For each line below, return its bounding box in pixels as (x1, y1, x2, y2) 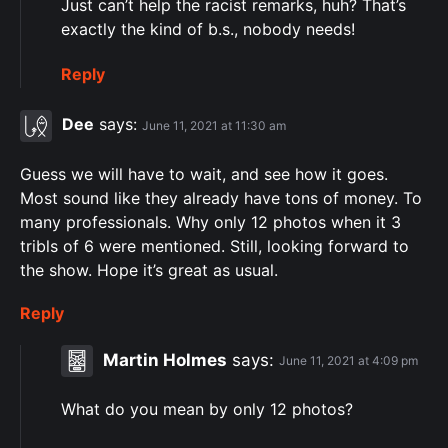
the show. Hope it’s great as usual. (20, 259, 278, 280)
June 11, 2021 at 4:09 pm (279, 353, 418, 369)
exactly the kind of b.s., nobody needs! (61, 19, 355, 40)
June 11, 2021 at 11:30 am (142, 117, 286, 133)
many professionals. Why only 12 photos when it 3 (20, 211, 401, 232)
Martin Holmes (103, 349, 227, 370)
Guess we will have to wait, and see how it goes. (20, 163, 388, 184)
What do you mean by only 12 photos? (61, 398, 353, 419)
